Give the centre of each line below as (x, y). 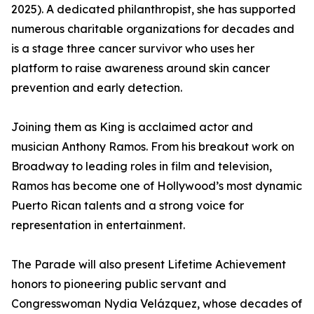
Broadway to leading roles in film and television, (142, 166)
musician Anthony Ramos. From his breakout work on (153, 147)
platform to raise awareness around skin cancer (141, 68)
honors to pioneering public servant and (119, 284)
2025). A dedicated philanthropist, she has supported (153, 9)
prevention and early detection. (97, 88)
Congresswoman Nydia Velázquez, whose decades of (157, 304)
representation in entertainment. (98, 225)
